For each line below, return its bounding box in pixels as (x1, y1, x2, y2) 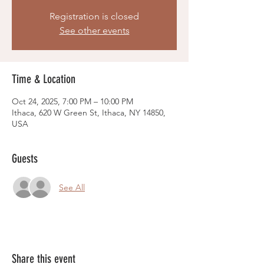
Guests (12, 151, 38, 166)
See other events (59, 25, 130, 36)
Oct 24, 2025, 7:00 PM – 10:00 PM (12, 96, 133, 107)
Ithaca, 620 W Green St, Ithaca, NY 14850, (12, 107, 166, 118)
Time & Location (12, 72, 75, 86)
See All (59, 181, 85, 193)
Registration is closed (49, 11, 139, 22)
